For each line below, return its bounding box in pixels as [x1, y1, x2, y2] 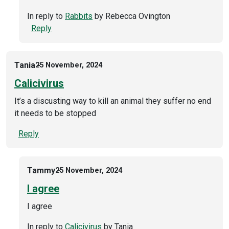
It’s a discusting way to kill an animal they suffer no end [14, 96, 211, 106]
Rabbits [65, 11, 93, 21]
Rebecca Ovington [105, 11, 170, 21]
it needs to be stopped [14, 108, 96, 118]
